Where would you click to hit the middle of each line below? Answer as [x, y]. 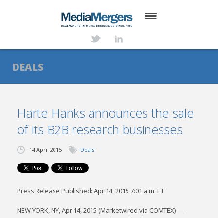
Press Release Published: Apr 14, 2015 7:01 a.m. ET [91, 191]
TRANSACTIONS [29, 150]
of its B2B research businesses [100, 129]
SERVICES [19, 84]
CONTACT [21, 172]
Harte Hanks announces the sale [106, 113]
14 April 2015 [46, 150]
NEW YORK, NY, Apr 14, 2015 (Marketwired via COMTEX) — [100, 210]
